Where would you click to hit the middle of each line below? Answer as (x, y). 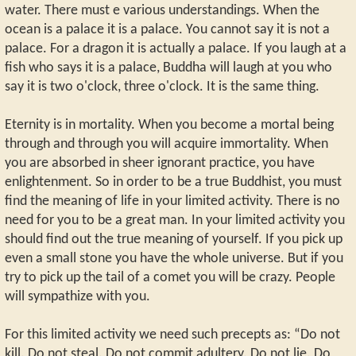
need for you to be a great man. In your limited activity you (175, 221)
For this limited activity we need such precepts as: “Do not (172, 335)
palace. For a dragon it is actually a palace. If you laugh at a (176, 49)
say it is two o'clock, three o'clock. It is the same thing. (162, 87)
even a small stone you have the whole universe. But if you (174, 259)
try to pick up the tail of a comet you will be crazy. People (170, 278)
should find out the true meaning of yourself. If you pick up (174, 240)
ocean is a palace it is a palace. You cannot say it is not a (167, 30)
